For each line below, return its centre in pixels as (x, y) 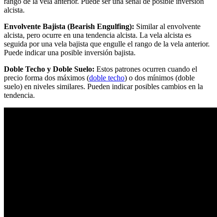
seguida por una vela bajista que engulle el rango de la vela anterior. (107, 44)
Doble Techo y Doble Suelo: (49, 69)
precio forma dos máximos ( (46, 78)
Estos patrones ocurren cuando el (146, 69)
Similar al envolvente (167, 27)
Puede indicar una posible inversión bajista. (70, 53)
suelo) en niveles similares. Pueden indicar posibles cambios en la (103, 87)
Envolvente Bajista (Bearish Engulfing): (69, 27)
